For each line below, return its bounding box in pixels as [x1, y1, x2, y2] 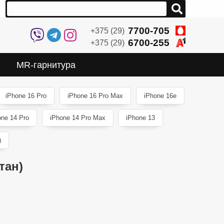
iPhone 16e [143, 91, 176, 99]
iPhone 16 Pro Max [67, 91, 123, 99]
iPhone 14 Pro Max [49, 114, 105, 122]
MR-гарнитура [16, 59, 76, 70]
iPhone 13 [126, 114, 155, 122]
